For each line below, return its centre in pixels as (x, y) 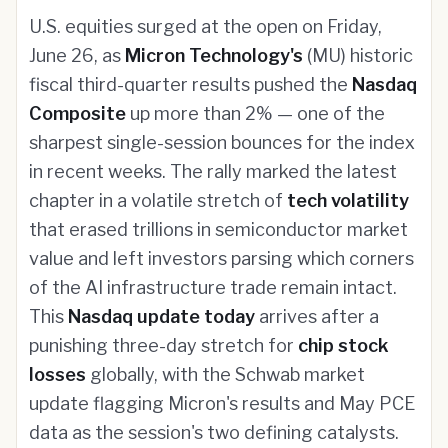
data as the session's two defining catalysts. (214, 432)
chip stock (343, 345)
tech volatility (348, 200)
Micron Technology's (214, 55)
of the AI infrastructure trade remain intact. (213, 287)
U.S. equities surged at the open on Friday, (205, 26)
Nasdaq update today (161, 316)
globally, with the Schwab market (225, 374)
